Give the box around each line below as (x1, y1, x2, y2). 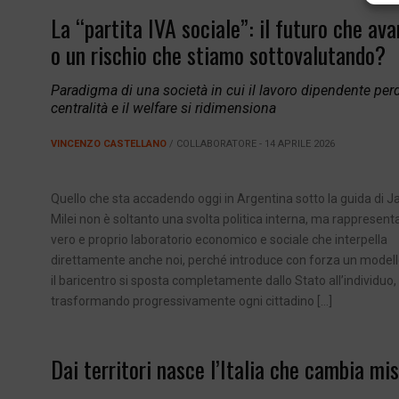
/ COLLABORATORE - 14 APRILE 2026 (167, 138, 335, 151)
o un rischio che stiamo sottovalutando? (51, 37, 386, 73)
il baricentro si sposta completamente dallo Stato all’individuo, (51, 273, 396, 289)
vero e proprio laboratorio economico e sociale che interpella (51, 232, 387, 248)
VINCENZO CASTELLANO (51, 138, 167, 151)
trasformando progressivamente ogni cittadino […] (51, 294, 332, 309)
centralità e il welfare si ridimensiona (51, 100, 276, 118)
